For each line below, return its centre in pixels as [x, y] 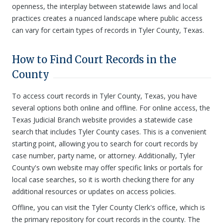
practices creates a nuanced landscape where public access [107, 18]
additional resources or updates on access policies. [94, 191]
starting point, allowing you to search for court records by [105, 144]
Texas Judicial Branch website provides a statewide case [102, 120]
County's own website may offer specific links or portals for [107, 167]
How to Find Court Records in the [94, 59]
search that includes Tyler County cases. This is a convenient [109, 132]
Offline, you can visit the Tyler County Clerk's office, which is [109, 207]
